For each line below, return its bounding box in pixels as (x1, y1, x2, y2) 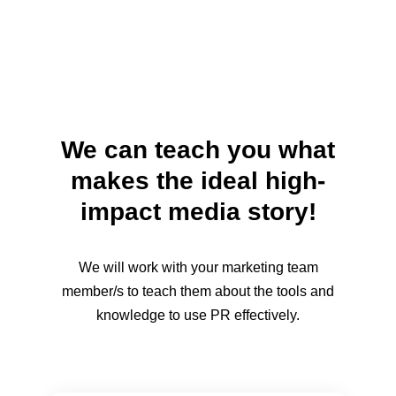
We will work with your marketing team (78, 260, 318, 276)
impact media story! (80, 198, 316, 226)
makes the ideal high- (71, 167, 325, 195)
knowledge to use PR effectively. (96, 308, 300, 324)
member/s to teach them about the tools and (62, 284, 334, 300)
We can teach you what (61, 136, 335, 164)
